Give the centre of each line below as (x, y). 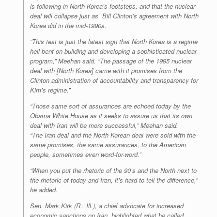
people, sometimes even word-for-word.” (85, 155)
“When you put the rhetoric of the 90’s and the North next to (113, 170)
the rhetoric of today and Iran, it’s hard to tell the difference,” (114, 180)
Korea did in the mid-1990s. (68, 26)
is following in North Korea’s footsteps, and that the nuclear (113, 6)
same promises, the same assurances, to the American (108, 145)
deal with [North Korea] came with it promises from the (106, 71)
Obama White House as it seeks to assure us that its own (111, 116)
